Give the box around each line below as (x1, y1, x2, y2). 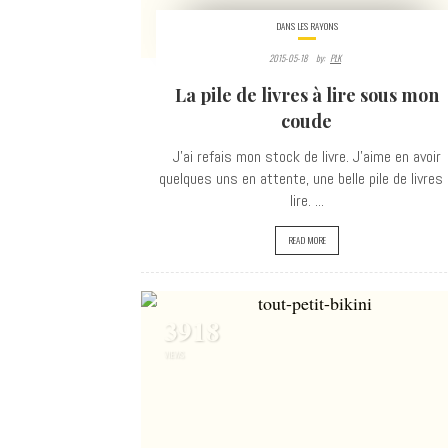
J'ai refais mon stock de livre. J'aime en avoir (172, 146, 441, 167)
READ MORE (287, 233, 326, 247)
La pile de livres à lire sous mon (174, 83, 439, 107)
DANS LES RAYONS (275, 19, 338, 33)
